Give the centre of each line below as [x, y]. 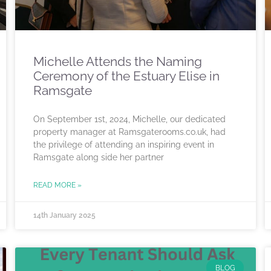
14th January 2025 [64, 216]
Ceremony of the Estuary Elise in [126, 76]
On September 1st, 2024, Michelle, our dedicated [129, 119]
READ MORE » [57, 185]
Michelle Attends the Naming [118, 62]
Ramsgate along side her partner [99, 158]
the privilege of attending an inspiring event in [124, 145]
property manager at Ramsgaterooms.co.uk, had [129, 132]
